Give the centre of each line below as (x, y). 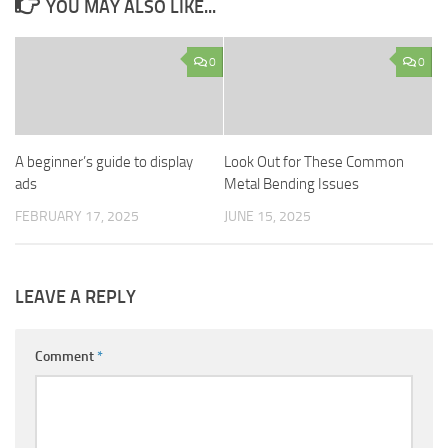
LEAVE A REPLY (75, 297)
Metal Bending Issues (291, 184)
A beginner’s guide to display (104, 162)
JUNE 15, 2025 (267, 216)
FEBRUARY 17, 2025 (77, 216)
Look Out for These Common (314, 162)
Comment (66, 357)
